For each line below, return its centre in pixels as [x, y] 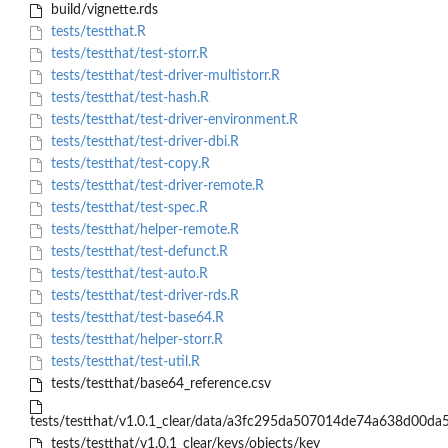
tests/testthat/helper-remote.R [142, 230]
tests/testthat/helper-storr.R [134, 340]
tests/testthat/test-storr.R [127, 54]
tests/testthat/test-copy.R [128, 164]
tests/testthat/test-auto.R [127, 274]
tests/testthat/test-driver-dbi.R [142, 142]
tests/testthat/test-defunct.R [137, 252]
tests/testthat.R [96, 32]
